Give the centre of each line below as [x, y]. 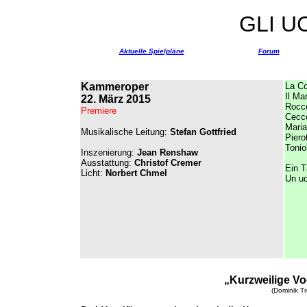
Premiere [99, 111]
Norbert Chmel [136, 173]
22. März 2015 [116, 99]
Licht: [93, 173]
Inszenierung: [109, 152]
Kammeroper [115, 87]
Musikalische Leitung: [125, 132]
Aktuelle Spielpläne [151, 51]
